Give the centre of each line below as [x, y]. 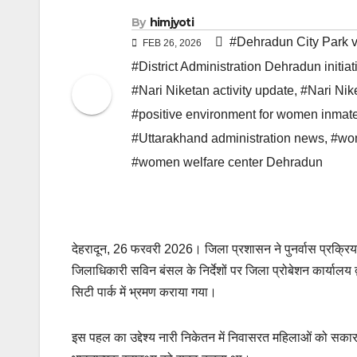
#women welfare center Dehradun [227, 163]
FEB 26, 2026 [172, 43]
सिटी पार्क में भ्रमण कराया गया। [144, 292]
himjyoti [172, 23]
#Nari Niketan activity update [213, 91]
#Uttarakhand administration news [228, 139]
